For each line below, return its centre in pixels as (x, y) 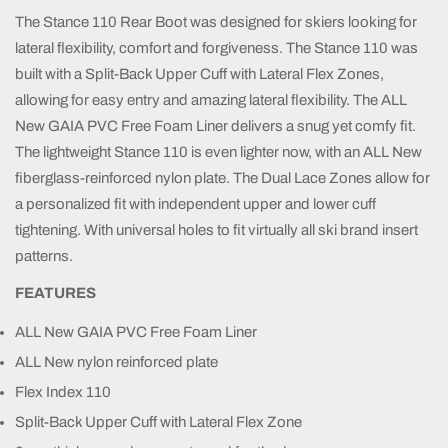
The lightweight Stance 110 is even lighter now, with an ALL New (218, 151)
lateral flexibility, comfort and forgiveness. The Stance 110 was (216, 47)
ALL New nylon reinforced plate (116, 362)
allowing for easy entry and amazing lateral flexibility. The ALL (211, 99)
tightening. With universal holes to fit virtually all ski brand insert (216, 229)
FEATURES (57, 293)
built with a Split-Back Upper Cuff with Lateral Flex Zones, (199, 73)
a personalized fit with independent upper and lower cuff (195, 203)
